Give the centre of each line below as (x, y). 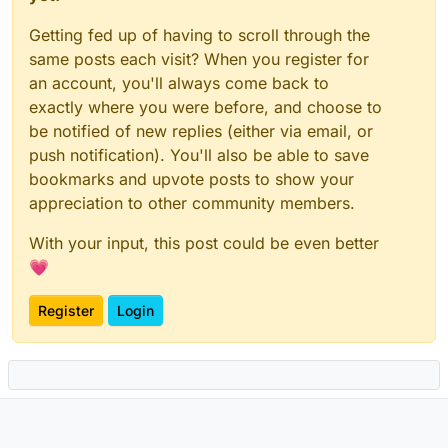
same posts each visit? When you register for (199, 59)
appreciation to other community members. (192, 203)
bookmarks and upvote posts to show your (191, 179)
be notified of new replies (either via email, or (201, 131)
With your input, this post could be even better (204, 243)
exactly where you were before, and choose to (205, 107)
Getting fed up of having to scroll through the (199, 35)
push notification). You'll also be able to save (199, 155)
